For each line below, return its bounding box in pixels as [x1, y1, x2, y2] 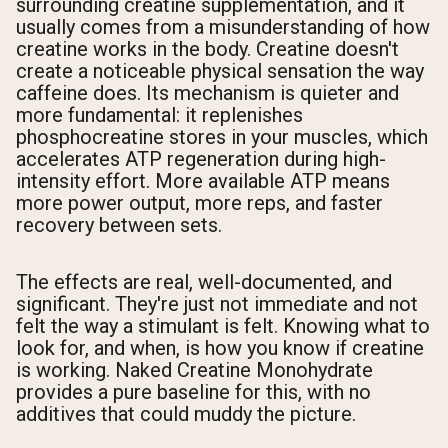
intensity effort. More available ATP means [16, 169, 390, 194]
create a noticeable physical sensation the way [16, 59, 424, 84]
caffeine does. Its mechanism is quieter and [16, 81, 399, 106]
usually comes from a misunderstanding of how [16, 15, 430, 40]
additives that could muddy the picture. [16, 402, 356, 427]
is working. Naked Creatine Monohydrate [16, 358, 373, 383]
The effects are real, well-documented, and [16, 270, 392, 295]
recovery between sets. [16, 213, 222, 238]
